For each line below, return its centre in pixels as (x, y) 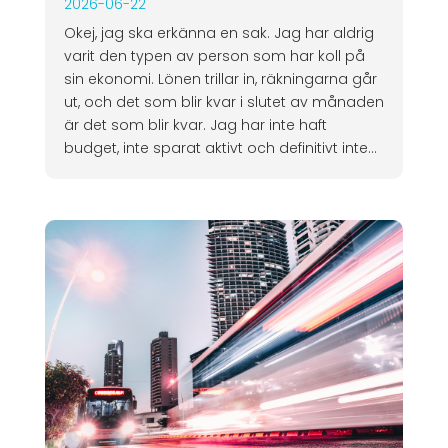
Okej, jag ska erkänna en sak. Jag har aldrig (218, 32)
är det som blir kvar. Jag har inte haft (195, 124)
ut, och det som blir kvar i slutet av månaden (223, 101)
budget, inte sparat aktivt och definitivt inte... (220, 147)
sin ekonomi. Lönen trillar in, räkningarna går (220, 78)
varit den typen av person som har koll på (214, 55)
